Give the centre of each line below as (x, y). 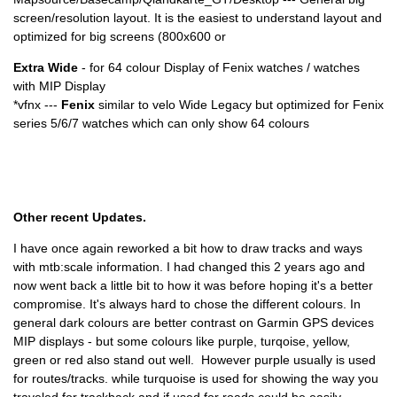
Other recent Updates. (80, 218)
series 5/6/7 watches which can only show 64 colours (161, 124)
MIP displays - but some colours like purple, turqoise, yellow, (182, 342)
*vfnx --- (37, 105)
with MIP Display (59, 86)
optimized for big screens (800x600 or (120, 36)
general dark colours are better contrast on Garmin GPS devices (194, 323)
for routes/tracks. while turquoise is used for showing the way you (196, 379)
